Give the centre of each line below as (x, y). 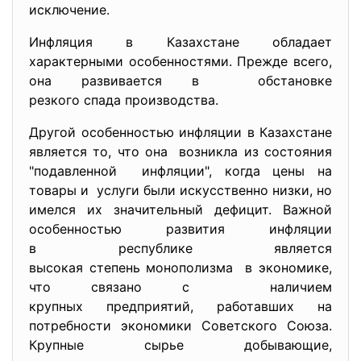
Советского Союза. (267, 326)
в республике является (180, 248)
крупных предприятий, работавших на (180, 306)
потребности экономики (115, 326)
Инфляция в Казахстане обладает (180, 42)
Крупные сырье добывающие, (180, 345)
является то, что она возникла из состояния (180, 151)
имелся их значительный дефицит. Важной (180, 210)
